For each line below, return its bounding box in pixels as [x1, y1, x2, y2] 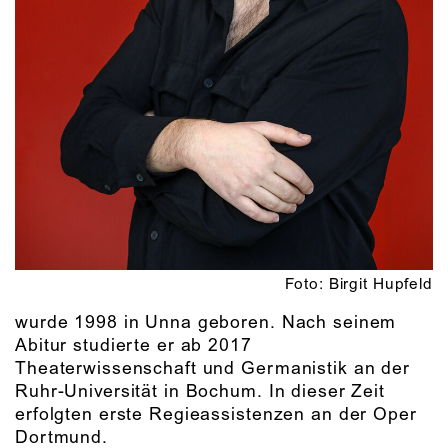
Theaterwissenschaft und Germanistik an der [15, 358, 410, 381]
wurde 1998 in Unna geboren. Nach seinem [15, 312, 397, 335]
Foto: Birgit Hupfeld [285, 275, 433, 294]
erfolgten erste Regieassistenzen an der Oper [15, 404, 417, 427]
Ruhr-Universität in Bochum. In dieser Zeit [15, 381, 385, 404]
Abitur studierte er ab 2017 [15, 335, 252, 358]
